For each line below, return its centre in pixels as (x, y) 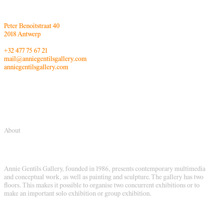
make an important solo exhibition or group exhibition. (78, 194)
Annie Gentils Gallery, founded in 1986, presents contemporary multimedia (105, 170)
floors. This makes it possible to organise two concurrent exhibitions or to (102, 186)
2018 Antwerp (22, 35)
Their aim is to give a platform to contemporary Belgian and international (102, 211)
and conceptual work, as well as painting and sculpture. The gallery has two (104, 178)
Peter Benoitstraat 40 (32, 26)
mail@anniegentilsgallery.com (45, 59)
